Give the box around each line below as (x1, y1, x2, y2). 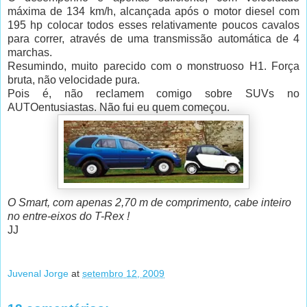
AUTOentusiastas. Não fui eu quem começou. (8, 101, 230, 114)
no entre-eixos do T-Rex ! (8, 210, 130, 223)
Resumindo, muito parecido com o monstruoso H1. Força (8, 60, 299, 73)
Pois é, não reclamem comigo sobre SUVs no (8, 88, 299, 100)
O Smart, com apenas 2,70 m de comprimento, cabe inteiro (8, 197, 291, 209)
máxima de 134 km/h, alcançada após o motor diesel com (8, 5, 299, 18)
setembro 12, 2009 (82, 267, 164, 279)
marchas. (8, 47, 52, 59)
